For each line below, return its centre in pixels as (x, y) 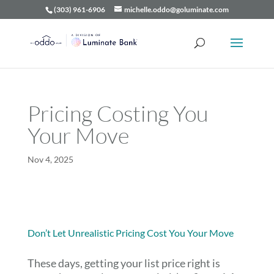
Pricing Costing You (117, 113)
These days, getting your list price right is (124, 263)
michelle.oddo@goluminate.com (176, 9)
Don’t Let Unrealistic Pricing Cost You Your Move (130, 233)
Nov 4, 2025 (50, 159)
